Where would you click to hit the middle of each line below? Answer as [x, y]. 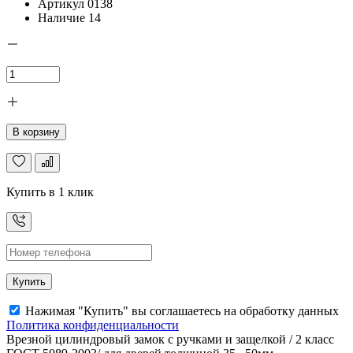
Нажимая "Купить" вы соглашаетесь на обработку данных [180, 311]
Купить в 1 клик [50, 192]
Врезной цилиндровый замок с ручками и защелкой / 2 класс [170, 340]
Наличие [61, 18]
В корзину [36, 132]
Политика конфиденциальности [93, 325]
